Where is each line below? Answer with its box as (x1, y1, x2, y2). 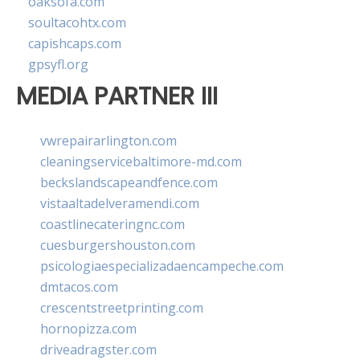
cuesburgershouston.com (40, 235, 195, 254)
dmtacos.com (40, 277, 118, 296)
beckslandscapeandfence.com (40, 173, 218, 191)
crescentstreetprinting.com (40, 298, 203, 317)
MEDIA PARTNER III (16, 79, 218, 114)
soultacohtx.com (28, 14, 126, 32)
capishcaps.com (28, 35, 121, 53)
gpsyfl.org (28, 55, 88, 74)
